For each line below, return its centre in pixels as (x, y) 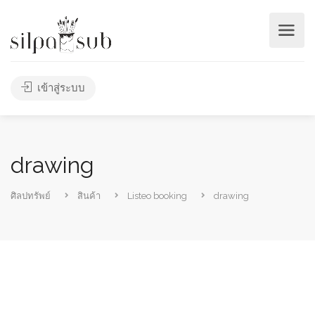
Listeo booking (157, 196)
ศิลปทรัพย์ (31, 196)
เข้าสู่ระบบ (60, 88)
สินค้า (89, 196)
